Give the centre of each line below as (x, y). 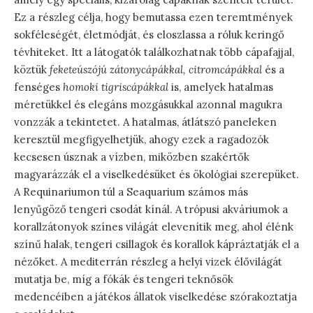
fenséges (38, 87)
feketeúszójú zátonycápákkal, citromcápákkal (156, 70)
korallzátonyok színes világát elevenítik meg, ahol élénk (154, 227)
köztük (32, 70)
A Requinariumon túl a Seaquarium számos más (131, 192)
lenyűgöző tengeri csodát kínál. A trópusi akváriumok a (151, 210)
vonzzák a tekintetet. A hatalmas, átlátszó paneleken (145, 122)
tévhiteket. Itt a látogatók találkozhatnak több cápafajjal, (154, 52)
